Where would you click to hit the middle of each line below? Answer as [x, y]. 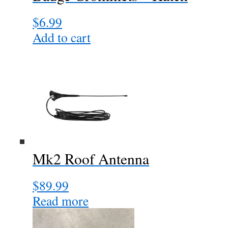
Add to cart [62, 37]
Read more [61, 201]
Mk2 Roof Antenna [91, 159]
